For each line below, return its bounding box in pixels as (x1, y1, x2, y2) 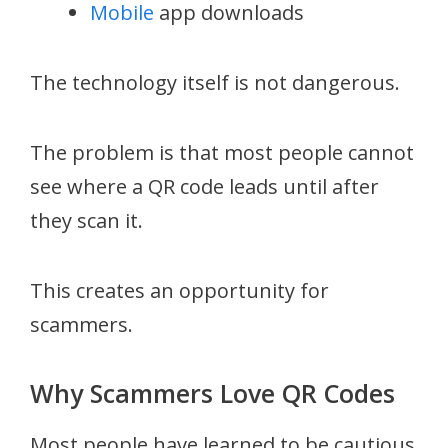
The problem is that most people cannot (30, 138, 414, 166)
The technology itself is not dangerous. (30, 68, 400, 96)
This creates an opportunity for (30, 276, 329, 304)
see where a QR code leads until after (30, 172, 379, 200)
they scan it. (30, 206, 143, 234)
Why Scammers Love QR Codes (30, 375, 395, 410)
